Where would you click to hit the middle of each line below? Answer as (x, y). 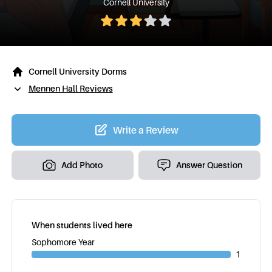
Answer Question (209, 165)
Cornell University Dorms (77, 71)
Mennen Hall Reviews (70, 88)
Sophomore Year (63, 242)
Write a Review (146, 130)
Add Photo (82, 165)
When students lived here (82, 225)
